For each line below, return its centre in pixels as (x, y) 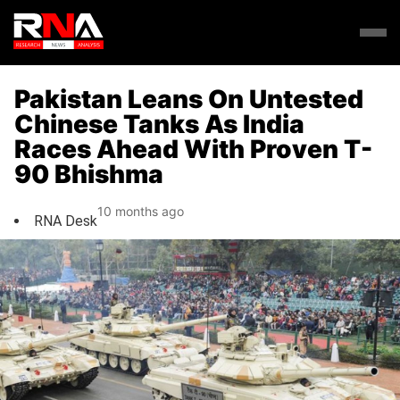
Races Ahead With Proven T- (193, 149)
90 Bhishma (89, 174)
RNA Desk (66, 221)
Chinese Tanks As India (159, 124)
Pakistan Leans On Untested (189, 99)
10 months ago (141, 212)
